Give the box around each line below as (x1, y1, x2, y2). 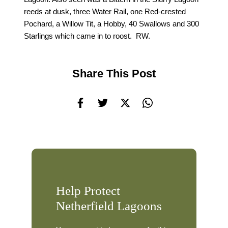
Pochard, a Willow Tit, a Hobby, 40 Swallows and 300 (24, 20, 199, 28)
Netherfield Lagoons (55, 199, 162, 213)
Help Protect (55, 184, 120, 198)
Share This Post (72, 67, 156, 80)
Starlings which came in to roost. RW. (24, 32, 151, 41)
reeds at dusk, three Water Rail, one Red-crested (24, 8, 186, 16)
